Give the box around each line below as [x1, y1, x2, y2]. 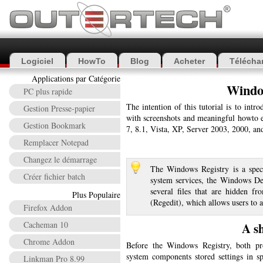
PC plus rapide [23, 86, 72, 97]
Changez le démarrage [23, 154, 97, 165]
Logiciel [21, 56, 53, 66]
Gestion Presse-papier [23, 103, 95, 114]
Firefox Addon [23, 202, 72, 213]
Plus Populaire [72, 189, 120, 200]
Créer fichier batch [23, 171, 85, 182]
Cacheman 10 [23, 219, 68, 230]
